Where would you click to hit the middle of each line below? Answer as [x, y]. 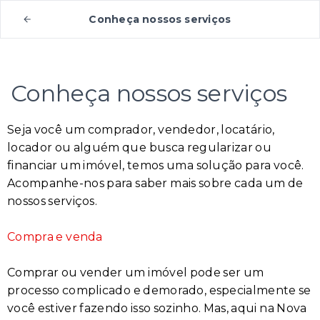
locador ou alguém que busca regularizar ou [140, 147]
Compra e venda [55, 237]
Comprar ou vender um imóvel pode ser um [136, 272]
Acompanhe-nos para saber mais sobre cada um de [155, 183]
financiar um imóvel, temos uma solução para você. [156, 165]
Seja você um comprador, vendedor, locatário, [141, 130]
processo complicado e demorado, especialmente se [159, 290]
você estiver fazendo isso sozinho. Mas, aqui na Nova [157, 308]
